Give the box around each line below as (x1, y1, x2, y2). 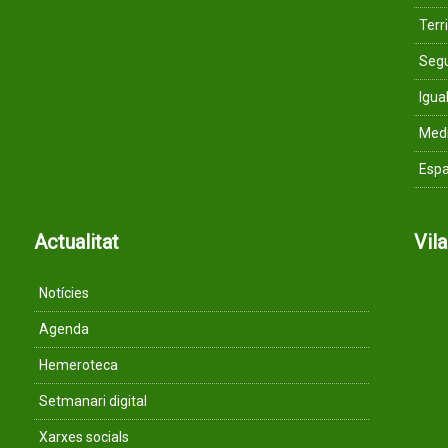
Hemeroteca (39, 356, 118, 373)
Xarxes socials (39, 428, 129, 445)
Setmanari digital (39, 392, 147, 409)
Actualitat (34, 229, 119, 254)
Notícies (39, 284, 89, 301)
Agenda (39, 320, 89, 337)
